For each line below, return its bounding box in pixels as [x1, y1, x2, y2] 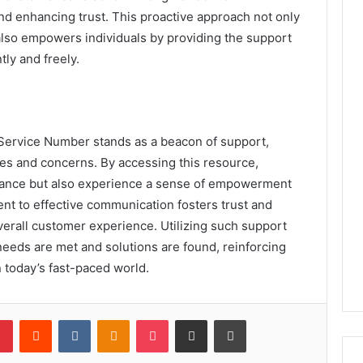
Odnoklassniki [129, 312, 199, 326]
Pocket [168, 312, 203, 326]
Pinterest [12, 312, 58, 326]
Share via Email [207, 312, 233, 326]
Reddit [51, 312, 83, 326]
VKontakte [90, 312, 142, 326]
